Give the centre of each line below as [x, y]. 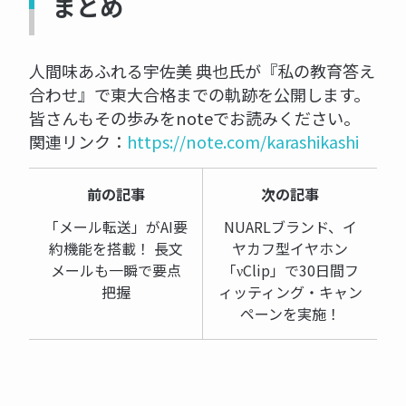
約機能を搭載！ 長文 [116, 249]
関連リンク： [78, 142]
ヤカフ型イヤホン [290, 249]
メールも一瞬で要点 [116, 271]
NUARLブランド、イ [290, 227]
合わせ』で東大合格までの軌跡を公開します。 [199, 95]
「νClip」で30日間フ [290, 271]
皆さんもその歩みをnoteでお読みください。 [194, 118]
